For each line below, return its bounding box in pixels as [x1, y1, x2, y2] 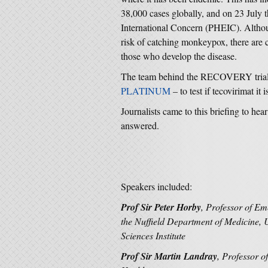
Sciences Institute [121, 229, 185, 242]
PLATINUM [121, 84, 170, 97]
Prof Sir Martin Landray [121, 249, 217, 263]
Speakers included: [121, 180, 192, 193]
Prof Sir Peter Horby [121, 200, 201, 214]
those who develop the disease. [121, 50, 237, 62]
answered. [121, 119, 159, 132]
